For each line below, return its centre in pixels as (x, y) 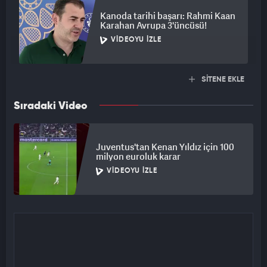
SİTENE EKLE (222, 80)
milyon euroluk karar (138, 156)
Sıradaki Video (51, 106)
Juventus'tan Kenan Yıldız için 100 (165, 147)
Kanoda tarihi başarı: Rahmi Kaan (168, 16)
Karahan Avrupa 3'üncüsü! (153, 25)
